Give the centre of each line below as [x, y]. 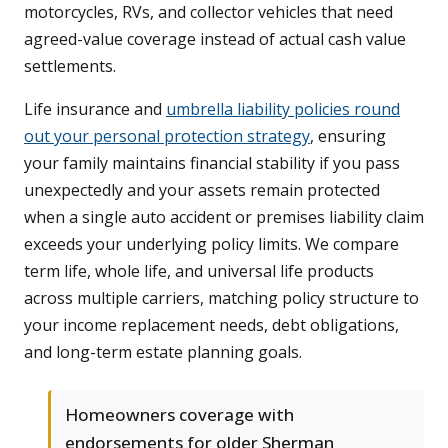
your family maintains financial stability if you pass [212, 163]
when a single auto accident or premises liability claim [224, 217]
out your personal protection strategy [167, 136]
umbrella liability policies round [283, 109]
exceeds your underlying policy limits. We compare [211, 244]
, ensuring [348, 136]
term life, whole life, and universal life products [199, 271]
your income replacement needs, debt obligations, [211, 325]
